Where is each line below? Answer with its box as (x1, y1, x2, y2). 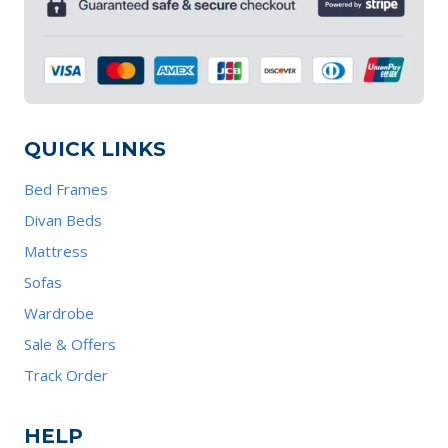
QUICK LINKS (24, 136, 166, 161)
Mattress (24, 241, 88, 262)
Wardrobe (24, 303, 94, 324)
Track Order (24, 365, 108, 386)
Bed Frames (24, 179, 108, 200)
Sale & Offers (24, 334, 116, 355)
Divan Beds (24, 210, 102, 231)
